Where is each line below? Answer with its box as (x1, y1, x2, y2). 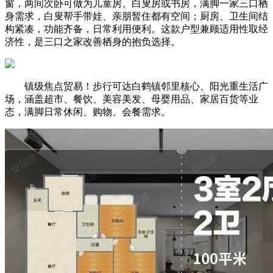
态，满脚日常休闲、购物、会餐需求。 (5, 106, 171, 117)
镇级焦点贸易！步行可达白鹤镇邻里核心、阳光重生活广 (5, 80, 268, 91)
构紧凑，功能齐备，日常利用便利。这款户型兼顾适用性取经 (5, 23, 268, 34)
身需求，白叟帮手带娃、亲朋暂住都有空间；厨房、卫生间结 (5, 10, 268, 21)
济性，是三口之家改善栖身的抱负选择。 (5, 36, 180, 47)
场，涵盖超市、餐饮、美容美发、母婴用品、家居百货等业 (5, 93, 258, 104)
